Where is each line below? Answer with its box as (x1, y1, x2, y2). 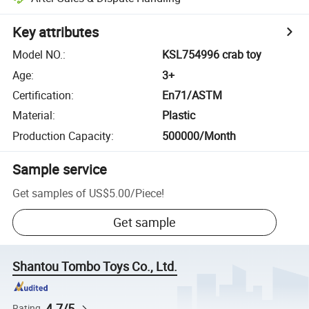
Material (12, 108, 53, 123)
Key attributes (12, 23, 99, 42)
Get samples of (12, 185, 87, 201)
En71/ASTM (162, 87, 223, 103)
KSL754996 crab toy (162, 47, 262, 63)
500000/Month (162, 128, 237, 143)
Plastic (162, 108, 196, 123)
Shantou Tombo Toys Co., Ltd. (12, 258, 178, 275)
